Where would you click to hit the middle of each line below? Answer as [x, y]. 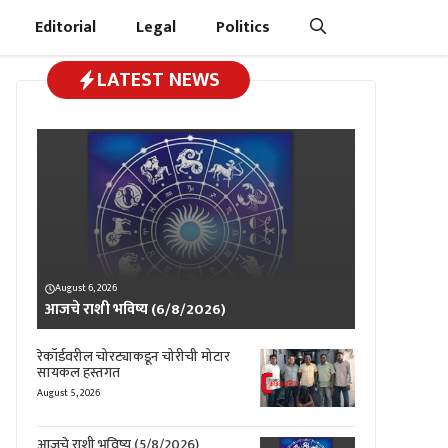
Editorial [65, 27]
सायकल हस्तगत [78, 372]
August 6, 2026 [86, 288]
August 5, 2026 [68, 393]
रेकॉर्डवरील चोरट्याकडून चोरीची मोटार [133, 356]
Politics [243, 27]
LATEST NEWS [158, 80]
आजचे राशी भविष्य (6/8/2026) [135, 309]
